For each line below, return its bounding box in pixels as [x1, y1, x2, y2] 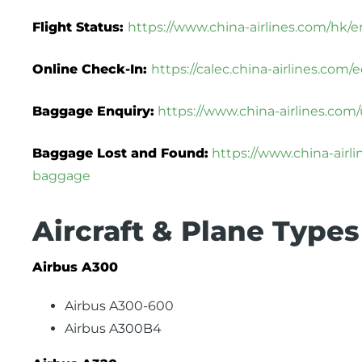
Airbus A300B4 [65, 321, 162, 336]
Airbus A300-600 [65, 298, 174, 314]
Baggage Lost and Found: [32, 145, 208, 161]
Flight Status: [32, 19, 128, 35]
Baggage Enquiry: [32, 103, 154, 119]
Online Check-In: [32, 61, 151, 77]
